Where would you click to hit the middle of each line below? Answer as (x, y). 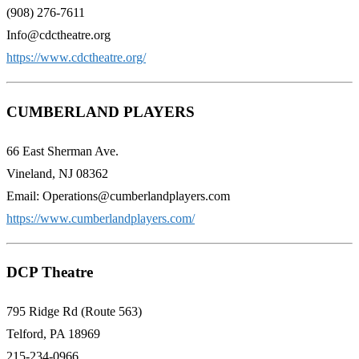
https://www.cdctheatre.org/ (76, 58)
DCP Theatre (50, 272)
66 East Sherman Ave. (63, 151)
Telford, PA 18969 (53, 334)
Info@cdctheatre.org (58, 35)
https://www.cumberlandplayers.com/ (101, 218)
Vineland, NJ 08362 (57, 173)
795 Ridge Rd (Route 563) (74, 312)
